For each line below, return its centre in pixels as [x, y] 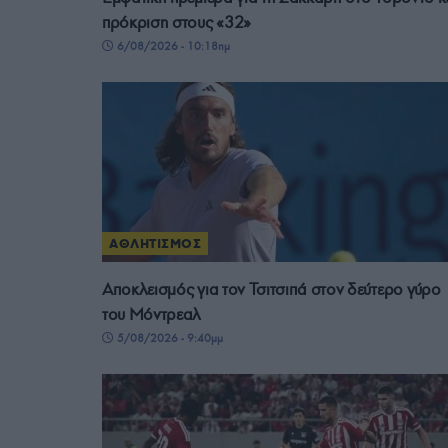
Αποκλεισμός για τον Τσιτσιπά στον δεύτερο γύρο [271, 289]
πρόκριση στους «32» [176, 22]
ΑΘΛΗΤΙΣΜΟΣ [155, 243]
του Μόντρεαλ [152, 314]
